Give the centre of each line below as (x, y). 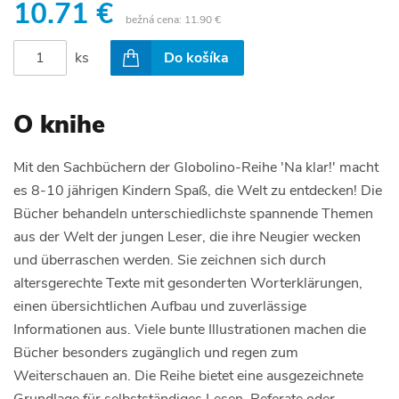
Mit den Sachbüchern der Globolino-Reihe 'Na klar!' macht (196, 167)
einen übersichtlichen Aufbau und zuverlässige (160, 306)
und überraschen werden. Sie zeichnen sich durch (170, 260)
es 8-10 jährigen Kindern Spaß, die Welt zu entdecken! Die (198, 190)
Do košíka (196, 57)
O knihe (59, 124)
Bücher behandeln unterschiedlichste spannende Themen (193, 213)
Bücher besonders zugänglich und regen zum (156, 352)
